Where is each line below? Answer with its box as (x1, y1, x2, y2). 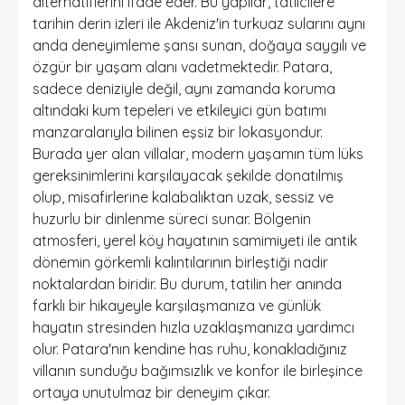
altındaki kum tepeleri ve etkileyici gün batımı (33, 101, 326, 119)
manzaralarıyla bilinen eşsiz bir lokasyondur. (33, 123, 323, 141)
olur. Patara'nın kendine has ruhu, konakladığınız (33, 340, 347, 358)
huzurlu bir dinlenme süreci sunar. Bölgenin (33, 210, 311, 228)
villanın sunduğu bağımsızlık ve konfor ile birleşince (33, 362, 363, 380)
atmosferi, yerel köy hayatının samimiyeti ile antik (33, 231, 357, 250)
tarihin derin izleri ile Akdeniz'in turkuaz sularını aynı (33, 14, 365, 33)
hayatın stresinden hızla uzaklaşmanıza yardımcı (33, 318, 354, 336)
